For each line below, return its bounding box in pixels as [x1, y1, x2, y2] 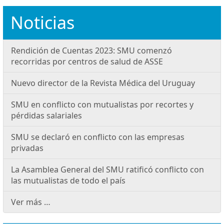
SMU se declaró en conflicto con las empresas [11, 131, 184, 142]
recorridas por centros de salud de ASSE [11, 55, 163, 67]
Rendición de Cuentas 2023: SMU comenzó [11, 44, 172, 56]
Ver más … [11, 196, 50, 207]
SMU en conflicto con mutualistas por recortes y [11, 98, 193, 110]
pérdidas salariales [11, 109, 82, 121]
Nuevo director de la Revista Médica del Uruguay [11, 77, 195, 88]
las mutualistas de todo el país [11, 174, 125, 186]
